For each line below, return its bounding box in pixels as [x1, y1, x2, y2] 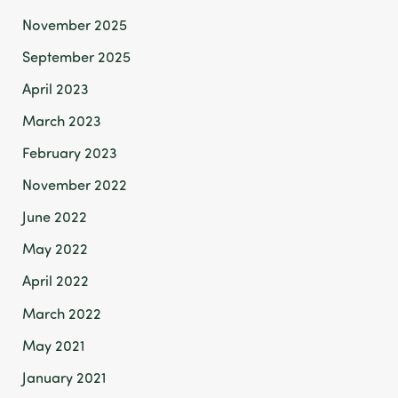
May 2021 [22, 335, 85, 354]
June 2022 [22, 207, 88, 227]
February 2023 [22, 143, 118, 163]
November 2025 [22, 14, 128, 34]
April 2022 [22, 271, 90, 291]
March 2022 [22, 303, 102, 322]
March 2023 [22, 110, 102, 130]
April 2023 [22, 78, 90, 98]
